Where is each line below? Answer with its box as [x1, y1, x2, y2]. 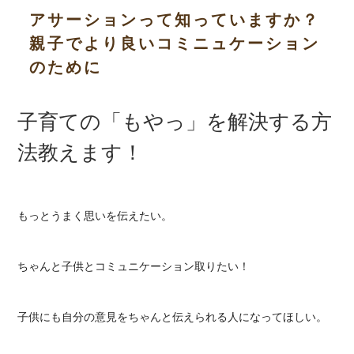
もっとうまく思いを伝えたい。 [17, 209, 173, 223]
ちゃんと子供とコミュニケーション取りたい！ [17, 260, 250, 273]
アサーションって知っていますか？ [29, 11, 321, 29]
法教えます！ [17, 141, 144, 165]
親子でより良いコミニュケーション [29, 35, 321, 53]
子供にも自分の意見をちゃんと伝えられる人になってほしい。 [17, 311, 328, 324]
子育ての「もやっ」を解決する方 [17, 110, 333, 134]
